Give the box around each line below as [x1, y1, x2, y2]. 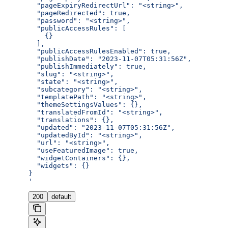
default [51, 193, 71, 201]
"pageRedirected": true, [28, 9, 130, 17]
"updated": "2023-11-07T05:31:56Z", [28, 124, 175, 132]
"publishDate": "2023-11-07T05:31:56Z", [28, 55, 191, 63]
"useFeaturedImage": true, [28, 147, 138, 155]
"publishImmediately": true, [28, 63, 147, 71]
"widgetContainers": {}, [28, 154, 130, 162]
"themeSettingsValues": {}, [28, 101, 142, 109]
